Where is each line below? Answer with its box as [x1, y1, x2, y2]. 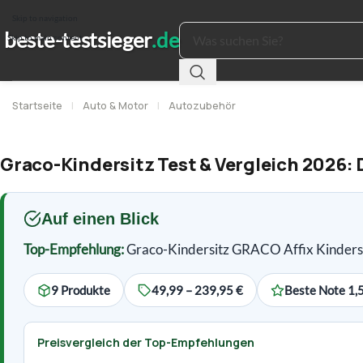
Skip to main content [6, 32, 83, 43]
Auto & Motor [83, 99, 148, 113]
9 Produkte [51, 283, 110, 297]
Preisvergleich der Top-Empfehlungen [37, 335, 254, 350]
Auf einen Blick [41, 210, 159, 228]
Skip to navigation [11, 12, 78, 23]
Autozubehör [169, 99, 236, 113]
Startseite [12, 99, 62, 113]
